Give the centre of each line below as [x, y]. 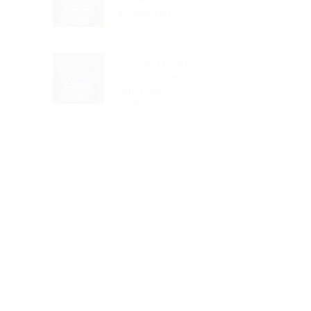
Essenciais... [150, 14]
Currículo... [146, 91]
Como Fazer [150, 77]
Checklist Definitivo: [171, 62]
